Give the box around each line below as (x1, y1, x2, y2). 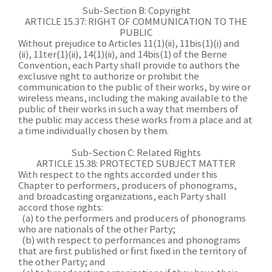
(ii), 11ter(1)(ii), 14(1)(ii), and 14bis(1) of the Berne (18, 50, 227, 60)
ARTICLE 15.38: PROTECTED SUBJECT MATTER (36, 159, 236, 169)
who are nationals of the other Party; (18, 225, 175, 235)
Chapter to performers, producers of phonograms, (18, 181, 237, 191)
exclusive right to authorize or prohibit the (18, 72, 199, 82)
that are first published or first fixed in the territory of (18, 246, 247, 257)
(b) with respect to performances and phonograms (18, 236, 240, 246)
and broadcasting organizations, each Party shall (18, 192, 226, 202)
